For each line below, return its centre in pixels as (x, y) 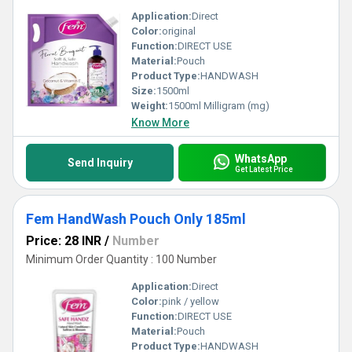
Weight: (150, 106)
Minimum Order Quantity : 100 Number (121, 259)
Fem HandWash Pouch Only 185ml (136, 219)
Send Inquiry (100, 163)
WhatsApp (260, 158)
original (179, 31)
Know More (160, 123)
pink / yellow (191, 301)
